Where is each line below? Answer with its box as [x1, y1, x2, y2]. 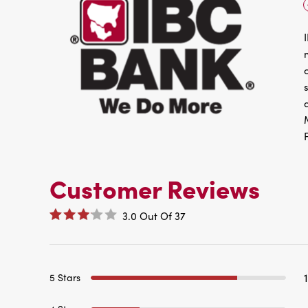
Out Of [140, 208, 172, 223]
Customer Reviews [49, 170, 260, 206]
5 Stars [49, 270, 80, 284]
